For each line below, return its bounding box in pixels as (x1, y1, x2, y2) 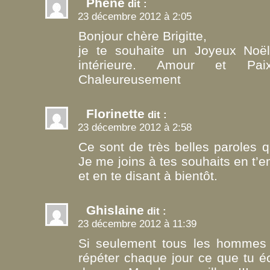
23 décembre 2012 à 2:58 (78, 121, 192, 133)
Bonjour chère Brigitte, (78, 28, 207, 43)
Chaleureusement (78, 72, 181, 86)
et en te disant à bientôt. (78, 168, 218, 183)
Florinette (86, 106, 145, 121)
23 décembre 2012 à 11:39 (78, 217, 196, 230)
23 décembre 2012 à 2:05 (78, 10, 192, 22)
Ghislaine (86, 202, 144, 217)
